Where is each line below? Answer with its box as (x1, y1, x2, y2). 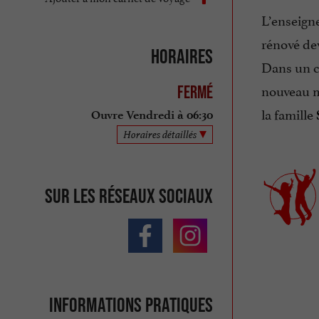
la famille (261, 103, 316, 124)
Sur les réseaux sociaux (44, 184, 213, 207)
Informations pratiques (48, 293, 213, 316)
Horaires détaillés (122, 127, 197, 142)
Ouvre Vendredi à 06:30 (90, 108, 213, 122)
